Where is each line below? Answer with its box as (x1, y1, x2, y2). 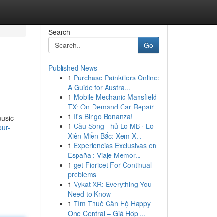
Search (48, 27, 70, 37)
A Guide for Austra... (67, 82, 130, 92)
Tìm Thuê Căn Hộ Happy (73, 199, 151, 208)
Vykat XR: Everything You (73, 179, 152, 189)
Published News (48, 63, 97, 73)
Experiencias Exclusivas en (73, 140, 156, 150)
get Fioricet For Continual (73, 160, 152, 170)
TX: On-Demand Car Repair (67, 102, 154, 111)
